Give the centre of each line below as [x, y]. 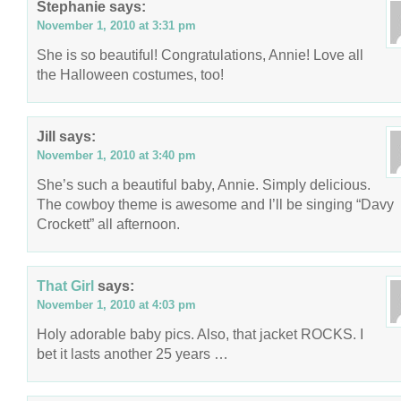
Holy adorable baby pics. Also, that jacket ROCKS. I [200, 334]
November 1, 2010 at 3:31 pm [116, 26]
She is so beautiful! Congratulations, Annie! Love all [200, 55]
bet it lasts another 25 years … [132, 354]
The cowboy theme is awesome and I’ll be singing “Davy [215, 204]
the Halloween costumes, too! [130, 74]
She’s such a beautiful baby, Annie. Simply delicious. [204, 184]
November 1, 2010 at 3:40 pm [116, 155]
